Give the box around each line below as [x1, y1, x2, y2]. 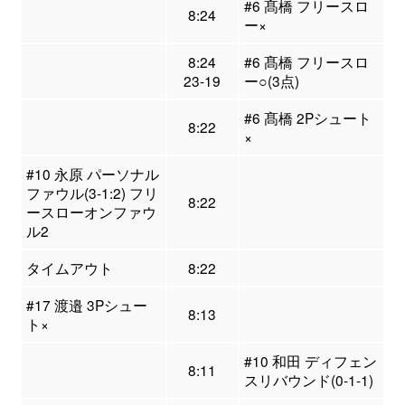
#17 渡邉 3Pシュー [25, 295, 147, 316]
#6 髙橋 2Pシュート [243, 108, 372, 128]
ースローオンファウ [25, 202, 156, 222]
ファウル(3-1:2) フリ [25, 183, 158, 203]
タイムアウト [25, 258, 113, 278]
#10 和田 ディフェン [243, 351, 377, 372]
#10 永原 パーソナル [25, 164, 159, 184]
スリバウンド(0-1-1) [243, 370, 373, 391]
